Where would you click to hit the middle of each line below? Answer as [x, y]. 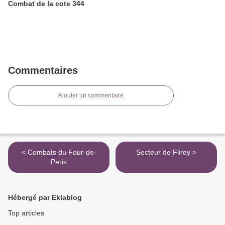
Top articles [26, 213]
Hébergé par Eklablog [45, 197]
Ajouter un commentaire [91, 95]
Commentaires [43, 70]
